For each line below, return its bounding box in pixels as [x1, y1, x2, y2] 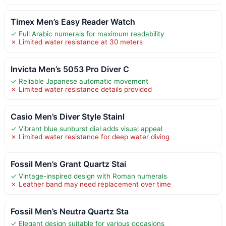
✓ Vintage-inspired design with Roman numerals [11, 172, 167, 180]
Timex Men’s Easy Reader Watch [11, 16, 135, 27]
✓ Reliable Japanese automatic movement [11, 77, 148, 85]
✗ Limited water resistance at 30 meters [11, 37, 143, 46]
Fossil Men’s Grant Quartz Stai [11, 158, 126, 169]
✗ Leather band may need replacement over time [11, 180, 171, 188]
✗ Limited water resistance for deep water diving [11, 132, 169, 141]
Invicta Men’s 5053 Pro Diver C [11, 64, 129, 74]
